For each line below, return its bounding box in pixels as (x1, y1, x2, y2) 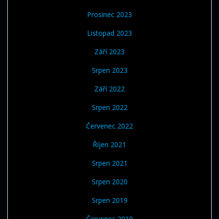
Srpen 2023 (91, 66, 128, 75)
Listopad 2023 (87, 28, 132, 38)
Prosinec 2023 (87, 10, 132, 20)
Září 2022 (94, 84, 125, 94)
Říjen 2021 (93, 140, 126, 150)
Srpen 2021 (91, 158, 128, 168)
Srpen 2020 (91, 177, 128, 187)
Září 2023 (94, 47, 125, 57)
